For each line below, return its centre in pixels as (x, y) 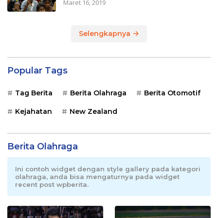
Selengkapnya (106, 33)
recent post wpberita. (52, 184)
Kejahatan (34, 111)
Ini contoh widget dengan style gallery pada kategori (108, 169)
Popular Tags (37, 70)
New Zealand (93, 111)
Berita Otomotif (172, 93)
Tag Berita (34, 93)
